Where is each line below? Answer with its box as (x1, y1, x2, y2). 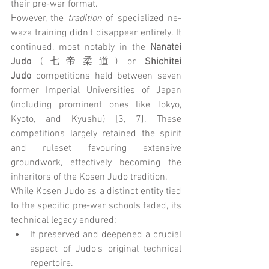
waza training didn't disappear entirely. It (11, 26, 181, 39)
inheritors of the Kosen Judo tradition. (11, 171, 168, 183)
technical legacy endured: (11, 214, 116, 226)
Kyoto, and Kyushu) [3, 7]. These (11, 113, 181, 125)
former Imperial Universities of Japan (11, 84, 181, 97)
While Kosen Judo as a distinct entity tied (11, 185, 181, 198)
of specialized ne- (101, 12, 182, 25)
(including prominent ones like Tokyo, (11, 98, 181, 111)
